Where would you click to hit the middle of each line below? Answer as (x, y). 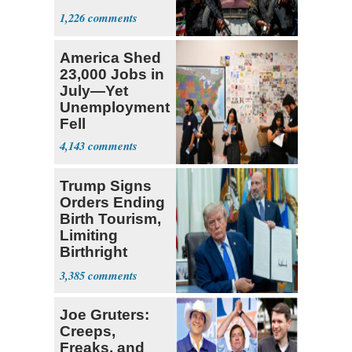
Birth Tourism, (110, 219)
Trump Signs (106, 186)
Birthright (93, 252)
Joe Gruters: (104, 315)
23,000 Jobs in (112, 74)
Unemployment (115, 107)
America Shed (110, 57)
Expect (85, 11)
